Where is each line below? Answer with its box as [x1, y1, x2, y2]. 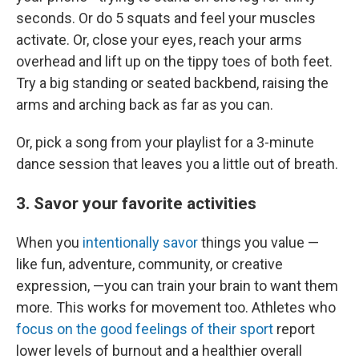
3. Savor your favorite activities [16, 193, 256, 213]
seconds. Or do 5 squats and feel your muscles [16, 10, 316, 26]
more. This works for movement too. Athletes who [16, 299, 336, 316]
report [276, 321, 315, 337]
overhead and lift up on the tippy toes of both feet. [16, 53, 333, 70]
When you [16, 234, 83, 251]
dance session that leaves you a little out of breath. [16, 155, 338, 172]
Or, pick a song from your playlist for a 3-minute [16, 134, 314, 151]
